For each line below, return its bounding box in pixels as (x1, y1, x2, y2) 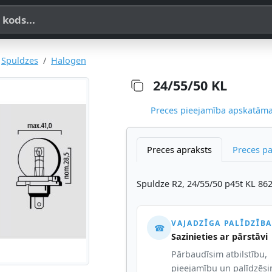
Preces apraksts (147, 144, 212, 156)
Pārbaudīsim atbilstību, (171, 248, 267, 260)
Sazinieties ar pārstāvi (171, 231, 268, 243)
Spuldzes (1, 55, 38, 66)
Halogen (51, 55, 86, 66)
